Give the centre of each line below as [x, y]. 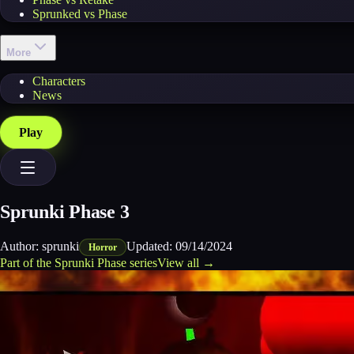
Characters [59, 81]
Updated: [151, 246]
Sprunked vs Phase [80, 14]
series [143, 262]
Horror [103, 247]
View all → [186, 262]
